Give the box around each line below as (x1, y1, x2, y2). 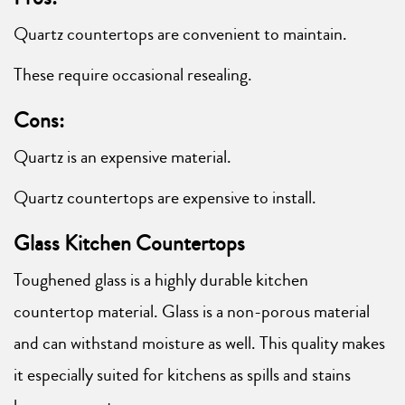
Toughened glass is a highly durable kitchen (14, 266, 308, 293)
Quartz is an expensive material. (14, 143, 231, 170)
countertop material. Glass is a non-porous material (14, 297, 370, 325)
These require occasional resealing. (14, 61, 252, 88)
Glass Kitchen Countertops (14, 227, 245, 259)
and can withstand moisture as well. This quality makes (14, 329, 385, 356)
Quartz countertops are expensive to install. (14, 184, 316, 211)
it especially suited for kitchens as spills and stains (14, 361, 351, 388)
